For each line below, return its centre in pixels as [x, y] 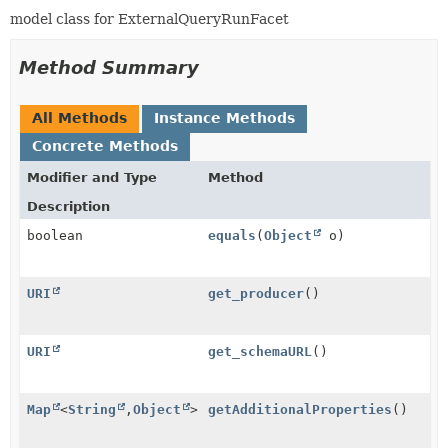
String [92, 409]
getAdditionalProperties [300, 409]
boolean [55, 235]
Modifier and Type [92, 177]
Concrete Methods [105, 146]
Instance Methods [224, 118]
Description [68, 206]
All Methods [79, 118]
